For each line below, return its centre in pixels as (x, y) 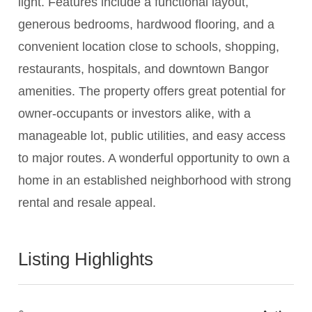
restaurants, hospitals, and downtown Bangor (144, 69)
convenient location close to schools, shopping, (149, 47)
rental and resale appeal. (87, 203)
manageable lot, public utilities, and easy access (152, 136)
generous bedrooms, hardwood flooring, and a (147, 25)
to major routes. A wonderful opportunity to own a (154, 158)
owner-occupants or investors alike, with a (135, 114)
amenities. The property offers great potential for (152, 92)
